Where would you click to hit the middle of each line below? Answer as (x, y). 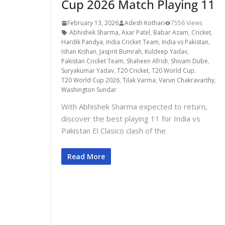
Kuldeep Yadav (166, 52)
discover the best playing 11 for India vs (131, 119)
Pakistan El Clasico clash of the (114, 131)
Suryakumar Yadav (88, 71)
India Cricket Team (132, 42)
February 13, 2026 (93, 23)
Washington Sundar (89, 90)
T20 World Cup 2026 (90, 80)
